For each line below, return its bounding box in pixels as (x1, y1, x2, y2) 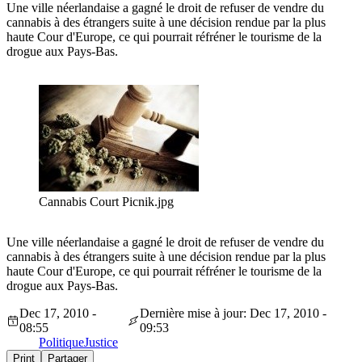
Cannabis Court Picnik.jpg (39, 195, 174, 209)
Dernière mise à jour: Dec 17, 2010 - (139, 306, 326, 321)
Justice (84, 335, 118, 350)
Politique (39, 335, 84, 350)
